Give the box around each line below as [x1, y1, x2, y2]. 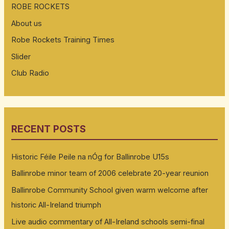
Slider [11, 52, 31, 61]
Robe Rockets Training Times [11, 35, 115, 45]
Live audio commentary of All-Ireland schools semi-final [11, 217, 205, 226]
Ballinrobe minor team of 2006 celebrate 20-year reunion [11, 169, 209, 178]
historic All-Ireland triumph [11, 200, 102, 210]
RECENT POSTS [11, 123, 86, 135]
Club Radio [11, 68, 50, 78]
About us [11, 18, 42, 28]
